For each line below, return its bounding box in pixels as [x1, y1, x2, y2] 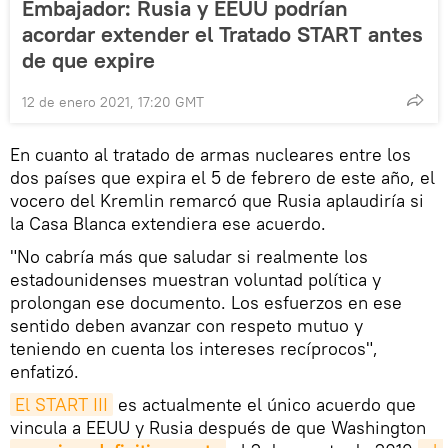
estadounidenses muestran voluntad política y [10, 268, 381, 292]
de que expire [22, 46, 155, 75]
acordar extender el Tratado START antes [22, 20, 423, 49]
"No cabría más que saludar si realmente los [10, 245, 368, 269]
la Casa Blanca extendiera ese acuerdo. [10, 212, 326, 236]
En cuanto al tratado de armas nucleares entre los [10, 143, 411, 167]
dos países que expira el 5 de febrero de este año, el [10, 166, 435, 190]
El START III [15, 393, 108, 417]
